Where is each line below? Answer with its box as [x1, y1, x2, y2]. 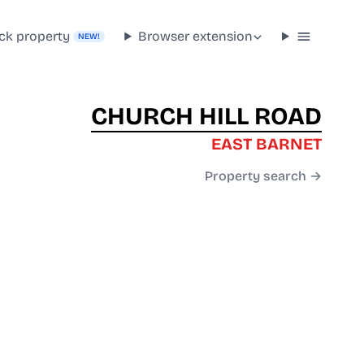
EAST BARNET [211, 134, 322, 154]
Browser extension [138, 28, 253, 44]
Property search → [205, 168, 322, 184]
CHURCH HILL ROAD [91, 102, 322, 132]
